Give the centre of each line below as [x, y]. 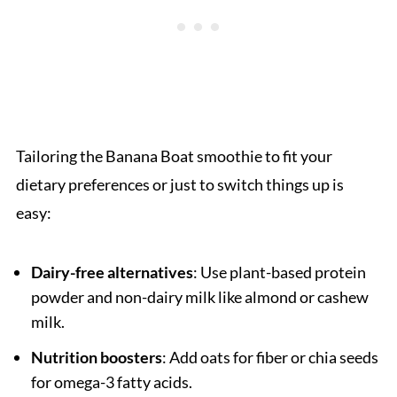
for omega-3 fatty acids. [111, 381]
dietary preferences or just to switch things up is [179, 184]
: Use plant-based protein [279, 272]
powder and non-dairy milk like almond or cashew [199, 296]
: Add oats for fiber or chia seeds [270, 357]
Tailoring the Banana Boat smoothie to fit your [174, 156]
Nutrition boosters [96, 357]
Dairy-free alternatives [112, 272]
